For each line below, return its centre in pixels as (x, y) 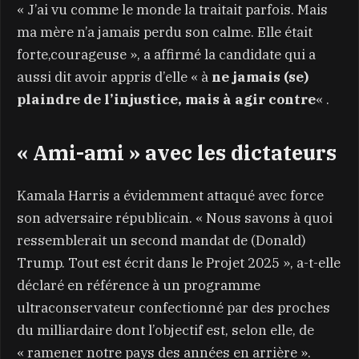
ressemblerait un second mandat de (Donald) (161, 240)
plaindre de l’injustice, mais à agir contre (166, 100)
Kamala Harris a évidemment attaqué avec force (170, 195)
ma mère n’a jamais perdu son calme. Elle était (165, 32)
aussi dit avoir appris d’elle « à (114, 77)
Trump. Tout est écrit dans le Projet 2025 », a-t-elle (179, 262)
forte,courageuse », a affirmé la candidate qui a (166, 55)
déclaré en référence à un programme (139, 285)
